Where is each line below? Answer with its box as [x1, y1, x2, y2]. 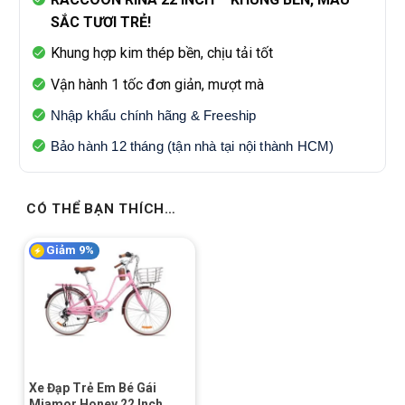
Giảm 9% [46, 242, 94, 257]
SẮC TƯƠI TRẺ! [50, 13, 151, 31]
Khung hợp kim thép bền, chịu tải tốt [50, 44, 273, 62]
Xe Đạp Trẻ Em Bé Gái [29, 381, 156, 396]
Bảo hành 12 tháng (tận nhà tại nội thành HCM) [50, 138, 334, 155]
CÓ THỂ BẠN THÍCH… [26, 201, 176, 218]
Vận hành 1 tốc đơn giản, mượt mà [50, 75, 264, 93]
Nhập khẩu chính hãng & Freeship [50, 108, 257, 124]
